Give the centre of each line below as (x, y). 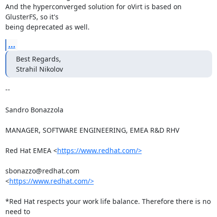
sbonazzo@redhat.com (42, 170)
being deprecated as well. (47, 27)
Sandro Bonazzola (34, 109)
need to (17, 211)
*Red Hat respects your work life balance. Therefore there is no (108, 201)
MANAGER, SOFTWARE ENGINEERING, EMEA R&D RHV (92, 130)
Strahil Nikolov (39, 69)
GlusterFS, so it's (32, 16)
